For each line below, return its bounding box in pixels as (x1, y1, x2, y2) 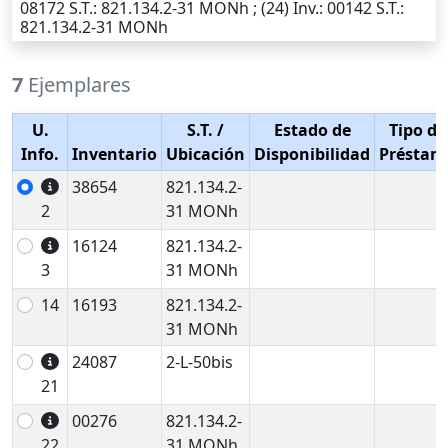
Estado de (273, 119, 351, 142)
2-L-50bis (166, 351, 233, 374)
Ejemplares (23, 71, 131, 99)
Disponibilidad (254, 143, 370, 166)
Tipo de (389, 119, 446, 142)
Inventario (72, 143, 157, 166)
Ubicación (166, 143, 245, 166)
